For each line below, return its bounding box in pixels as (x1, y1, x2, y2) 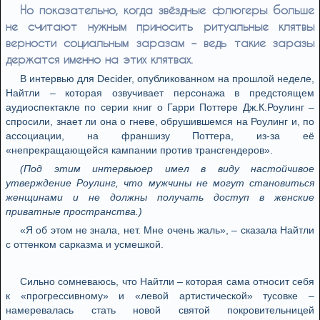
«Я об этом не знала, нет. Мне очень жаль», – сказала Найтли (20, 224, 314, 236)
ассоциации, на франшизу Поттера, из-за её (6, 130, 314, 141)
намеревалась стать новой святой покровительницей (6, 304, 314, 316)
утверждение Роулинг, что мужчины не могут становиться (6, 177, 314, 189)
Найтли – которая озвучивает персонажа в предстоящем (6, 87, 314, 99)
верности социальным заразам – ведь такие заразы (6, 36, 314, 49)
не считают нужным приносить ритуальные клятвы (6, 19, 314, 33)
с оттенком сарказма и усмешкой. (6, 239, 164, 250)
